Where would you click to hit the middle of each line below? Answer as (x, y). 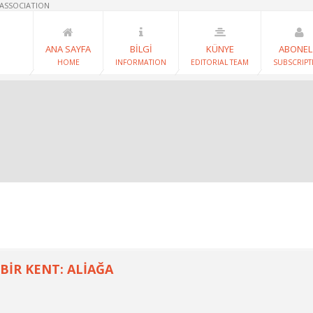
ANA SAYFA (68, 49)
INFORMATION (141, 62)
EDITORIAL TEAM (220, 62)
